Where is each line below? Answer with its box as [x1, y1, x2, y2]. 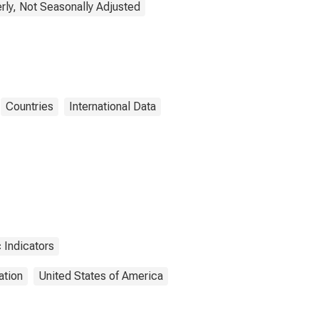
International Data [69, 100, 156, 113]
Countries [6, 100, 53, 113]
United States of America [38, 269, 163, 283]
